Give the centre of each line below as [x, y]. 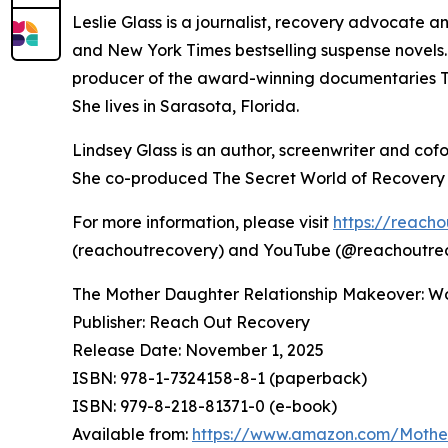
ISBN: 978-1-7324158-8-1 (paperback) [219, 377]
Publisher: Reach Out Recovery [191, 321]
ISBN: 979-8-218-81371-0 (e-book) [204, 405]
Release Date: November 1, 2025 [198, 349]
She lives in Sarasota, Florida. [185, 105]
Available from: [132, 433]
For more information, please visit [202, 221]
